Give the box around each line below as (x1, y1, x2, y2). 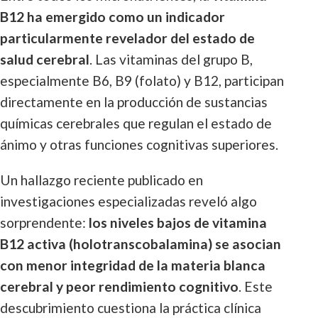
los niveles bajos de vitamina (89, 214, 267, 231)
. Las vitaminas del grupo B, (89, 51, 253, 67)
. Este (238, 278, 273, 295)
